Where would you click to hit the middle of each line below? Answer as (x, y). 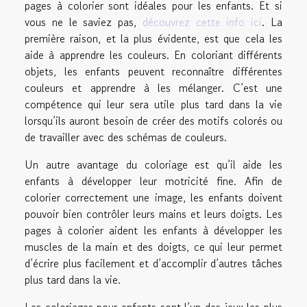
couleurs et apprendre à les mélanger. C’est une (153, 87)
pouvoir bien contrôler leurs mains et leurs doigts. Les (153, 213)
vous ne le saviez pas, (84, 22)
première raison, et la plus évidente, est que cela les (153, 38)
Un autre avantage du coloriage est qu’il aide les (153, 164)
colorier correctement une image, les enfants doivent (153, 197)
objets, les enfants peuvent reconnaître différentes (153, 71)
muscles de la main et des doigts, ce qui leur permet (153, 246)
